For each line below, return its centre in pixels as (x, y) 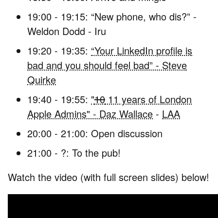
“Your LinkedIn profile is (142, 50)
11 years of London (148, 99)
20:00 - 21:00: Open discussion (95, 133)
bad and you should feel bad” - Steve (107, 65)
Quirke (42, 79)
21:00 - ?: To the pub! (74, 152)
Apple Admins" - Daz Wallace (90, 113)
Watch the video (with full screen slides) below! (109, 177)
